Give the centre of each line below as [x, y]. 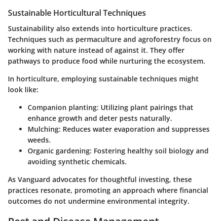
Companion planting [62, 108]
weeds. [39, 140]
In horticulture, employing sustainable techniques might [103, 79]
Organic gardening [59, 151]
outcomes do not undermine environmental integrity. [99, 201]
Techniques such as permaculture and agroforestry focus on [110, 39]
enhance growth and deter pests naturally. [100, 118]
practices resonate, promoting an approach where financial [108, 190]
